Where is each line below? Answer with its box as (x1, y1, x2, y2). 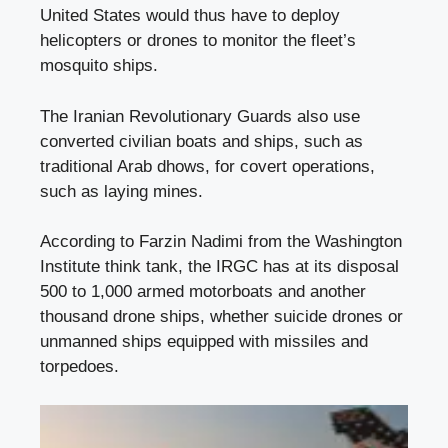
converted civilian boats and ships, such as (40, 131, 363, 151)
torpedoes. (40, 357, 119, 377)
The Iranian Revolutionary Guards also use (40, 106, 360, 126)
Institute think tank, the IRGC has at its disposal (40, 257, 399, 277)
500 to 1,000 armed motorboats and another (40, 282, 366, 302)
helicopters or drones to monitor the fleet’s (40, 31, 356, 51)
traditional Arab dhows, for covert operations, (40, 156, 375, 176)
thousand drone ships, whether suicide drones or (40, 307, 403, 327)
